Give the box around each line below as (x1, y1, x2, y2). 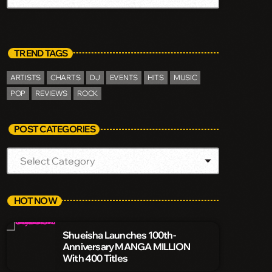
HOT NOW (14, 194, 57, 206)
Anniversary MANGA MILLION (63, 240, 190, 253)
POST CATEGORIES (14, 123, 95, 135)
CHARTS (50, 73, 81, 83)
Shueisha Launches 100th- (63, 228, 175, 241)
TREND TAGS (14, 47, 68, 59)
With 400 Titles (63, 251, 127, 264)
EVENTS (109, 73, 138, 83)
